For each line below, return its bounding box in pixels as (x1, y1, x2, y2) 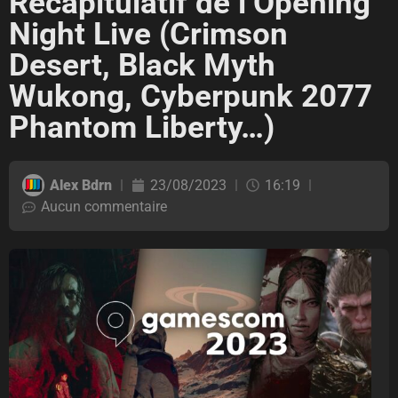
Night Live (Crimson (9, 16, 288, 53)
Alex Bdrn (50, 176, 112, 194)
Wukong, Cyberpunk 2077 (9, 78, 372, 115)
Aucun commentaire (41, 198, 167, 216)
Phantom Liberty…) (9, 109, 275, 147)
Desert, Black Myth (9, 47, 275, 84)
